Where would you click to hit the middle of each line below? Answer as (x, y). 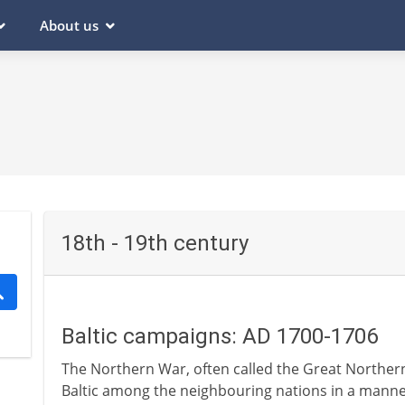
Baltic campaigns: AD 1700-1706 (219, 336)
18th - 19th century (155, 243)
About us (69, 25)
